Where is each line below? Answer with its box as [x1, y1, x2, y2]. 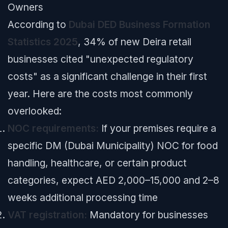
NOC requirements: [8, 122, 99, 134]
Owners [8, 1, 43, 13]
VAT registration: [8, 209, 87, 221]
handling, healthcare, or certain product [8, 157, 187, 169]
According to [8, 18, 69, 31]
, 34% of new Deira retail [78, 36, 191, 48]
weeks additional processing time [8, 191, 158, 204]
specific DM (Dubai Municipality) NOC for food [8, 139, 218, 152]
